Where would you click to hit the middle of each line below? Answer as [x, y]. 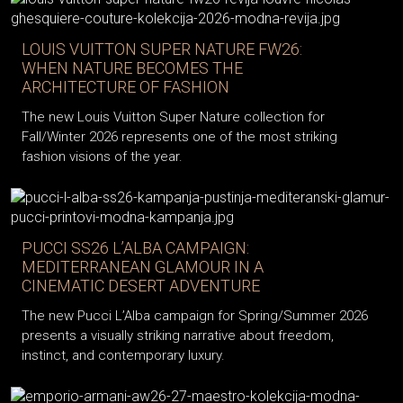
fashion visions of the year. [102, 157]
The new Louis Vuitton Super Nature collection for [173, 117]
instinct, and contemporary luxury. [123, 356]
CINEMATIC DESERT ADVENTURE [141, 286]
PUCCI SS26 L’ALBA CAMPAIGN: [135, 248]
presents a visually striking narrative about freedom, [178, 336]
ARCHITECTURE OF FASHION [125, 87]
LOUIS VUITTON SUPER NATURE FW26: [162, 49]
